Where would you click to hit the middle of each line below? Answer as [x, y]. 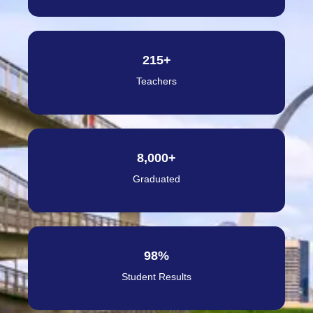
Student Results [156, 277]
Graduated [156, 179]
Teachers [156, 81]
